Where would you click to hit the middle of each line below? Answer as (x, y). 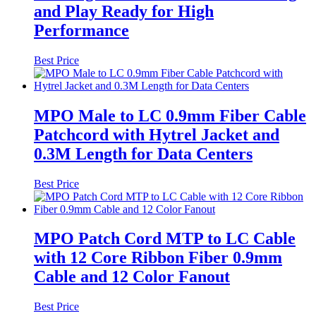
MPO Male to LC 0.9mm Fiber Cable (170, 115)
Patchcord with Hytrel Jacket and (157, 134)
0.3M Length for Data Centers (143, 153)
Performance (81, 30)
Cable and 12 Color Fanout (132, 277)
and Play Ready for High (124, 11)
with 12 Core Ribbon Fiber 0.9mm (158, 258)
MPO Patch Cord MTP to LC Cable (165, 239)
